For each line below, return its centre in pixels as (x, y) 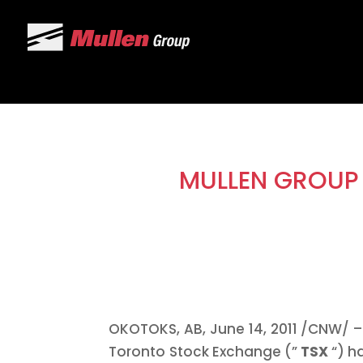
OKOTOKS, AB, (159, 329)
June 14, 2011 (255, 329)
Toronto (139, 351)
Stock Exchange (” (235, 351)
